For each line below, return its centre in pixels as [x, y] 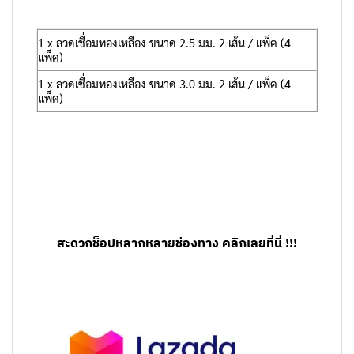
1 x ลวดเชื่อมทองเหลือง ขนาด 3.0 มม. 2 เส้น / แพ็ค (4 [164, 83]
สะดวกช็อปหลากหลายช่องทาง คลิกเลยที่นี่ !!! [177, 243]
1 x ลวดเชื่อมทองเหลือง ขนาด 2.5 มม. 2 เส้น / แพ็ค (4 [164, 42]
